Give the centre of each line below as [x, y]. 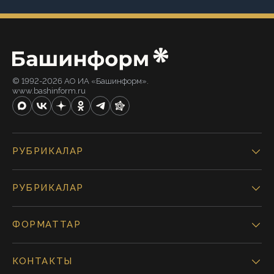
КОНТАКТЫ [43, 261]
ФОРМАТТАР [47, 224]
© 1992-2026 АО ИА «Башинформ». [80, 81]
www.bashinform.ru [49, 91]
